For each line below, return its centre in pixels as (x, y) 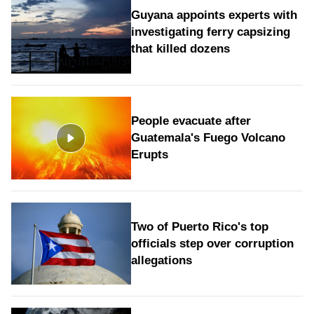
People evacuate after (191, 121)
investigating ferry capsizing (210, 32)
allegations (161, 260)
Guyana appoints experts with (214, 15)
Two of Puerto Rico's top (199, 226)
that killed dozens (180, 49)
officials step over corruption (212, 243)
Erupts (149, 155)
